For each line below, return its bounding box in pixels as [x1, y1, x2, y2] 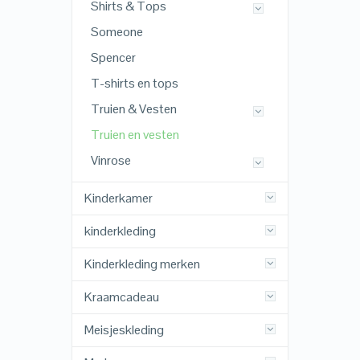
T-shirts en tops [90, 75, 178, 92]
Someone [90, 23, 143, 41]
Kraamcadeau [84, 288, 159, 306]
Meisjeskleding [84, 321, 164, 339]
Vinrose [90, 152, 131, 170]
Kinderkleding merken [84, 256, 200, 273]
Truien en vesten [90, 126, 179, 144]
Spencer [90, 49, 136, 67]
